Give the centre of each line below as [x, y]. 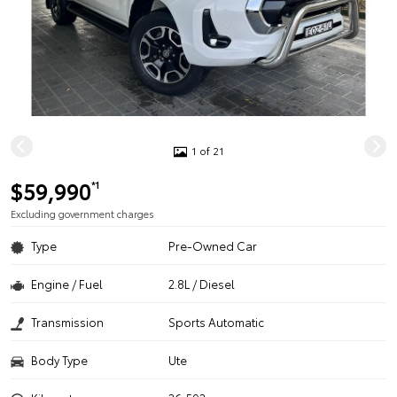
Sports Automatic [217, 322]
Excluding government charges [82, 214]
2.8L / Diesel [202, 284]
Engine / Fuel [67, 284]
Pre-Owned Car [213, 245]
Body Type [59, 360]
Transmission [67, 322]
